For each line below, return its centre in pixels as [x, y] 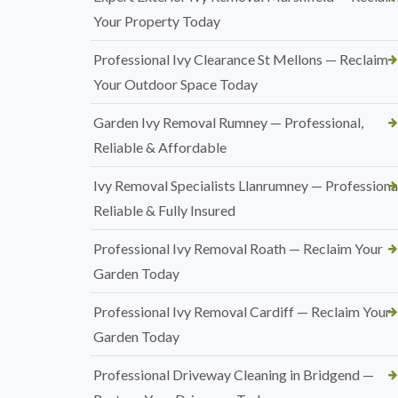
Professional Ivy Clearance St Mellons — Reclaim [241, 59]
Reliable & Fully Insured [164, 210]
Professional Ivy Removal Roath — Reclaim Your [238, 248]
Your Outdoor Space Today [175, 84]
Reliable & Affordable [160, 147]
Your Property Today [157, 21]
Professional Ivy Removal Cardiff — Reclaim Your [242, 311]
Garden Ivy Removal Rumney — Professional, [228, 122]
